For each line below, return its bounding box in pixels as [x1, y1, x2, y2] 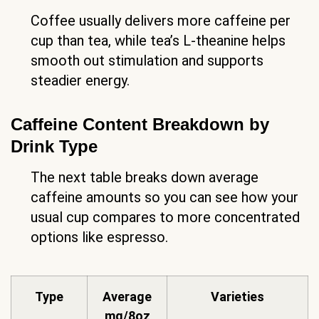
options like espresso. [31, 229, 168, 246]
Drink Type [11, 137, 98, 157]
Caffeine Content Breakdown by [11, 115, 269, 135]
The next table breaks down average [31, 169, 258, 187]
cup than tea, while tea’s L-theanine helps [31, 32, 286, 50]
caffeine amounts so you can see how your [31, 189, 298, 206]
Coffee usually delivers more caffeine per [31, 12, 291, 30]
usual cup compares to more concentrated [31, 209, 300, 226]
